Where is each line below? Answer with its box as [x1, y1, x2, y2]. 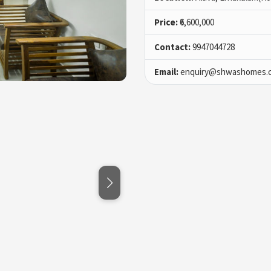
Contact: [154, 41, 191, 53]
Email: [154, 66, 178, 78]
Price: [154, 16, 178, 28]
